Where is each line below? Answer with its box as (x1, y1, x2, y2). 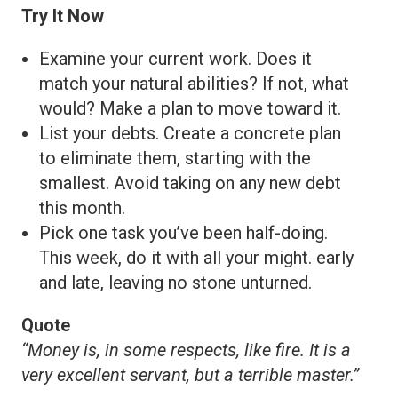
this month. (39, 197, 125, 219)
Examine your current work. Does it (39, 48, 312, 70)
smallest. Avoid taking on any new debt (39, 172, 341, 195)
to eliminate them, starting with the (39, 147, 311, 170)
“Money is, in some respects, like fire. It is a (21, 339, 351, 362)
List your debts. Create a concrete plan (39, 123, 341, 145)
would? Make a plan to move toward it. (39, 98, 341, 120)
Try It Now (21, 5, 104, 28)
